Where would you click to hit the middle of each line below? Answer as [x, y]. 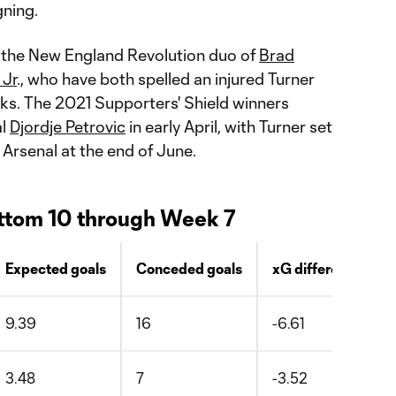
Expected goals [56, 268]
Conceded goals [189, 268]
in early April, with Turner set [229, 126]
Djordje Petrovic [68, 126]
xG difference [317, 268]
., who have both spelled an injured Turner [166, 79]
